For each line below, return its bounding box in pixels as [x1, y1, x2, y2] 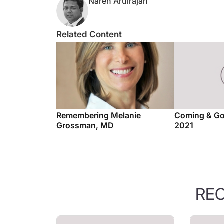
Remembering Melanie [56, 100, 141, 110]
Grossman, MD [56, 110, 114, 120]
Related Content [56, 19, 122, 29]
